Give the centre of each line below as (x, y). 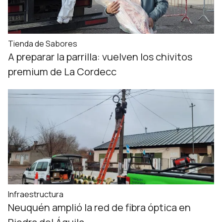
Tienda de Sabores (43, 44)
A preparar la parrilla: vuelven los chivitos (100, 57)
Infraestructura (36, 194)
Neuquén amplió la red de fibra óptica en (99, 207)
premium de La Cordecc (62, 72)
